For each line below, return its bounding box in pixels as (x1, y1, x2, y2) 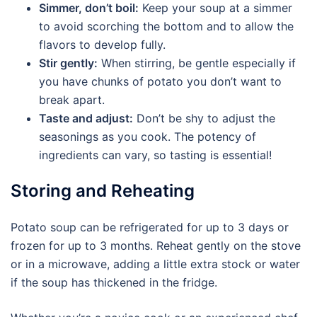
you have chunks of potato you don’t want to (39, 74, 282, 88)
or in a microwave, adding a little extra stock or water (11, 257, 300, 271)
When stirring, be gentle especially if (98, 56, 296, 70)
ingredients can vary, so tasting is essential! (39, 148, 272, 162)
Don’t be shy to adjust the (133, 111, 275, 125)
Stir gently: (39, 56, 98, 70)
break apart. (39, 93, 105, 107)
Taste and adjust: (39, 111, 133, 125)
